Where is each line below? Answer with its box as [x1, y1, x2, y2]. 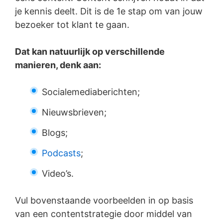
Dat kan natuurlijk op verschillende [15, 46, 165, 57]
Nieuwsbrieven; [42, 107, 107, 118]
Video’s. [42, 168, 74, 179]
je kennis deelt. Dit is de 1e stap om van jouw [15, 6, 203, 17]
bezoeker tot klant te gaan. [15, 19, 129, 30]
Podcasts [42, 148, 81, 159]
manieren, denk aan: [15, 60, 101, 71]
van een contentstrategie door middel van [15, 209, 192, 220]
